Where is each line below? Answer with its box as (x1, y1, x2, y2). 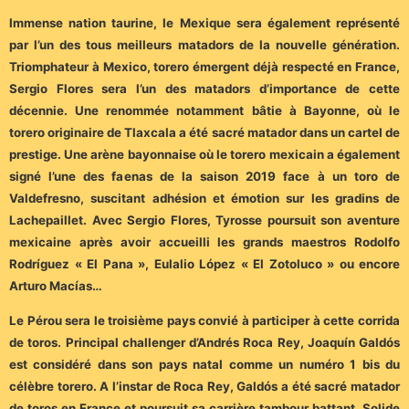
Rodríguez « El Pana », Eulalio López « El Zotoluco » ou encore (9, 256, 400, 271)
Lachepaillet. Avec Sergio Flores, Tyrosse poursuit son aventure (9, 212, 400, 227)
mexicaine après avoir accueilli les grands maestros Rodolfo (9, 234, 400, 249)
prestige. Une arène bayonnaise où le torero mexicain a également (9, 146, 400, 162)
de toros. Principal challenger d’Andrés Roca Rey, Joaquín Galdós (9, 335, 400, 351)
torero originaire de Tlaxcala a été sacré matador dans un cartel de (9, 124, 400, 140)
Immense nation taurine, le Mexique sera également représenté (9, 15, 400, 30)
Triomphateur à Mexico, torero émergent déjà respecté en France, (9, 58, 400, 74)
